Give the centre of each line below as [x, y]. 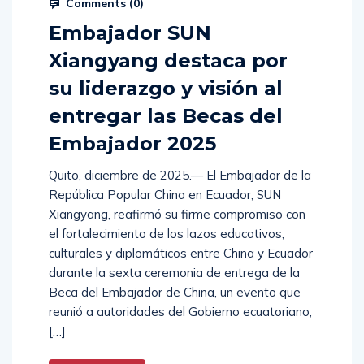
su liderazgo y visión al [166, 89]
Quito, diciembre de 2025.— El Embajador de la [180, 175]
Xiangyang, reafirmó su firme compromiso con [177, 214]
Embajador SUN [130, 33]
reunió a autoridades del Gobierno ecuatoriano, [180, 312]
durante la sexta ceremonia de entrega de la [174, 273]
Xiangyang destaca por [168, 61]
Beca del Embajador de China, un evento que [175, 292]
